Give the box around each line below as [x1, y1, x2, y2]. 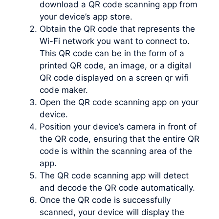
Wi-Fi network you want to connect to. [40, 36, 190, 46]
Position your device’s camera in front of [40, 122, 197, 132]
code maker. [40, 85, 88, 95]
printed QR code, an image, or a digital [40, 61, 191, 71]
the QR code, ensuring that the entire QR [40, 134, 199, 144]
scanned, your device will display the [40, 207, 184, 218]
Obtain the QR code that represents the [40, 24, 195, 34]
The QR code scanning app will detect [40, 171, 189, 181]
